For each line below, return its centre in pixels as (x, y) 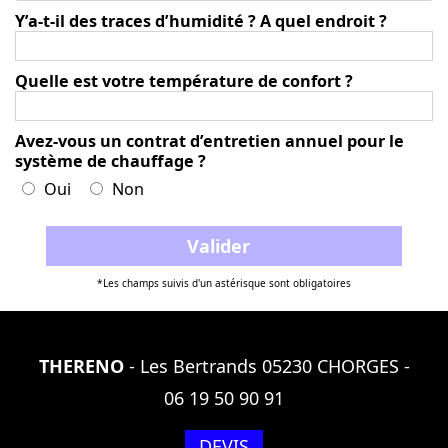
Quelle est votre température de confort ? (184, 81)
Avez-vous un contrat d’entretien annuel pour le (209, 141)
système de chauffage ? (110, 161)
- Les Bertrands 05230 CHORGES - (266, 365)
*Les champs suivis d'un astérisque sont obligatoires (224, 283)
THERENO (81, 365)
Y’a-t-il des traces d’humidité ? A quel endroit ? (201, 21)
